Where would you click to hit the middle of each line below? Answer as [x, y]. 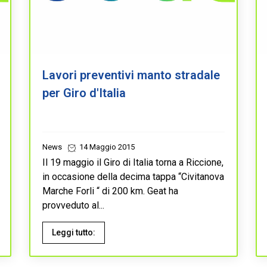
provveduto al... [73, 205]
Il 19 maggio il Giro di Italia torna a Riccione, [133, 162]
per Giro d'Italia [84, 93]
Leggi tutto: [74, 232]
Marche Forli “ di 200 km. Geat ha [110, 191]
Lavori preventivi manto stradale [131, 75]
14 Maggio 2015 [106, 147]
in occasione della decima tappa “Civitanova [133, 176]
